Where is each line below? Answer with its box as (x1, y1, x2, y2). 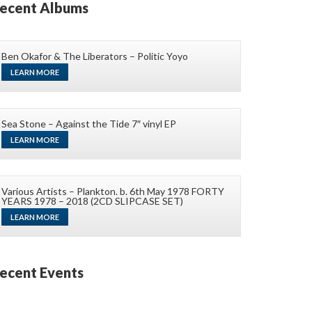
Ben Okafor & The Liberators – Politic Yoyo (1, 50, 188, 63)
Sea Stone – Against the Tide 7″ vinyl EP (1, 118, 176, 130)
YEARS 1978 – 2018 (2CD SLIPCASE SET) (1, 195, 183, 208)
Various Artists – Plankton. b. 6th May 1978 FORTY (1, 185, 224, 198)
